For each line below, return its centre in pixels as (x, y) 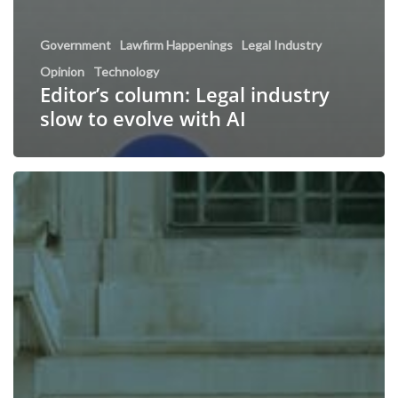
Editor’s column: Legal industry (185, 95)
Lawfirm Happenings (176, 45)
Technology (126, 72)
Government (76, 45)
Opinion (62, 72)
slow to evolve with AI (143, 119)
